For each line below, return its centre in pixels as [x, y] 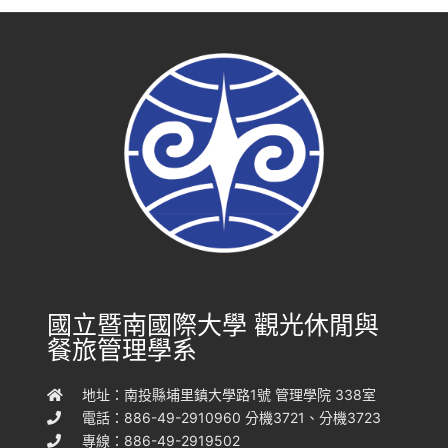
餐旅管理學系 [121, 350]
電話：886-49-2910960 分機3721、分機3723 [232, 417]
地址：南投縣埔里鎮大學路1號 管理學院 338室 [229, 394]
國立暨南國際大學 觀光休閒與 [212, 325]
